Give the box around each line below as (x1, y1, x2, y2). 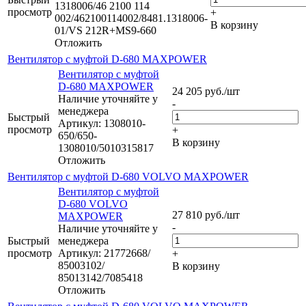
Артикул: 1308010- (58, 117, 145, 130)
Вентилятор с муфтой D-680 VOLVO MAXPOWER (8, 171, 249, 183)
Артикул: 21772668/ (58, 247, 150, 260)
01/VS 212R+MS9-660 (55, 25, 156, 37)
